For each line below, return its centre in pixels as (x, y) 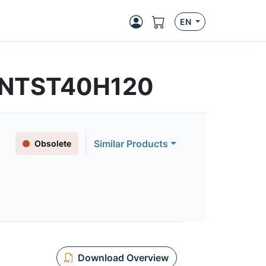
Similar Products (131, 144)
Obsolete (53, 143)
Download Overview (123, 258)
